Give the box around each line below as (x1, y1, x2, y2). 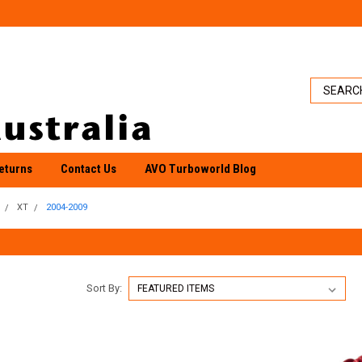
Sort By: (86, 282, 122, 294)
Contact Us (61, 162, 116, 176)
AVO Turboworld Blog (145, 162, 256, 176)
